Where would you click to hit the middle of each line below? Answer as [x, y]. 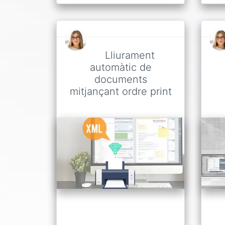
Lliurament [130, 55]
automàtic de [121, 67]
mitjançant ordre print [121, 91]
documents [121, 79]
